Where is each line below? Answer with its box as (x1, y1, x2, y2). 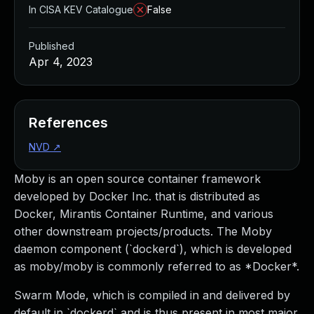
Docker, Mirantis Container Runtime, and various (14, 207, 273, 221)
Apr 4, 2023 (29, 55, 93, 69)
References (29, 114, 108, 131)
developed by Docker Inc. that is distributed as (14, 189, 260, 203)
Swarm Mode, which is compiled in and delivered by (14, 288, 290, 302)
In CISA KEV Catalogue (29, 4, 133, 15)
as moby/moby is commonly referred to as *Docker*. (14, 259, 299, 273)
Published (29, 40, 74, 52)
